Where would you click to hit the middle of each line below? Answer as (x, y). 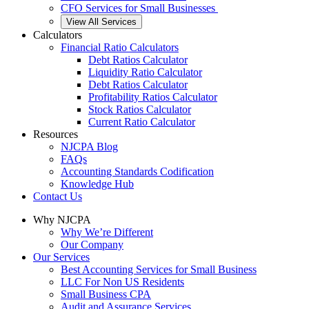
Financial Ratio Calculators (120, 47)
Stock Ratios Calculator (140, 109)
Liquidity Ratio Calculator (145, 72)
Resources (56, 134)
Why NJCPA (62, 220)
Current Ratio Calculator (142, 122)
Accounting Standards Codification (137, 171)
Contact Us (58, 196)
